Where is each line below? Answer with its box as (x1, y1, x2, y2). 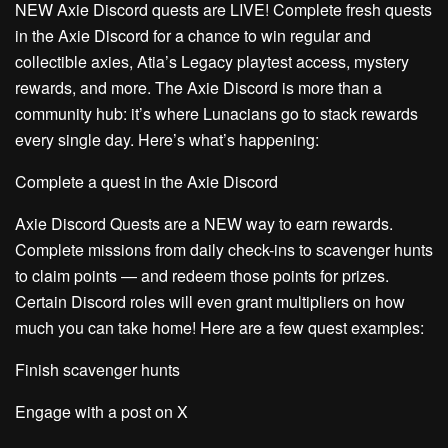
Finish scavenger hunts (15, 358, 180, 381)
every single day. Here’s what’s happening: (15, 128, 319, 151)
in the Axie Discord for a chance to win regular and (15, 24, 371, 47)
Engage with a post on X (15, 400, 188, 423)
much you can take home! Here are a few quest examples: (15, 316, 424, 339)
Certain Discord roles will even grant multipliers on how (15, 290, 405, 313)
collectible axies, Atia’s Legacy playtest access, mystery (15, 50, 409, 73)
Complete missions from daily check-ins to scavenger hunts (15, 238, 433, 261)
